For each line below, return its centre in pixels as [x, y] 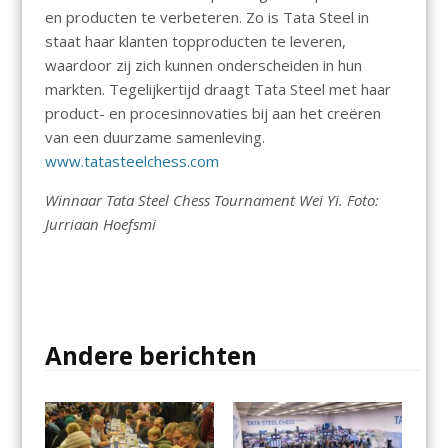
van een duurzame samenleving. [154, 137]
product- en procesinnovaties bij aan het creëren [212, 113]
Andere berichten [150, 356]
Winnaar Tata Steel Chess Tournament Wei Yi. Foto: [211, 200]
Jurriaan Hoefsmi [100, 224]
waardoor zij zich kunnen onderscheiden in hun [203, 65]
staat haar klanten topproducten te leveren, [195, 41]
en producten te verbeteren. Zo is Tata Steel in [206, 17]
